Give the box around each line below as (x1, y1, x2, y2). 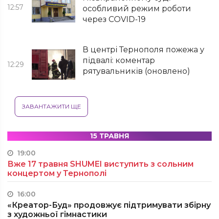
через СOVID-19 (83, 15, 146, 24)
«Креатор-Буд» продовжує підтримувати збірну (7, 200, 211, 210)
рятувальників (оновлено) (83, 66, 191, 76)
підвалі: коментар (83, 56, 155, 65)
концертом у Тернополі (7, 169, 107, 178)
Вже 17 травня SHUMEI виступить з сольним (7, 159, 194, 169)
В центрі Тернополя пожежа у (83, 45, 205, 54)
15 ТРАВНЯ (90, 131, 129, 140)
